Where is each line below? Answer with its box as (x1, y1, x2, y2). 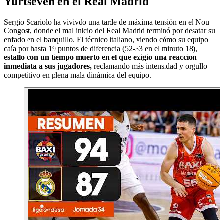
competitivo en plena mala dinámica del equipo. (4, 71, 151, 80)
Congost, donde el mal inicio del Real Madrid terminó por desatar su (4, 27, 215, 35)
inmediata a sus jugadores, (4, 62, 92, 71)
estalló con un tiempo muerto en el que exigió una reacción (4, 53, 197, 62)
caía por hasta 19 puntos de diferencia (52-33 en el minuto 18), (4, 44, 197, 53)
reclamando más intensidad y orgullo (92, 62, 207, 71)
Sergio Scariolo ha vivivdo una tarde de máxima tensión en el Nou (4, 18, 209, 27)
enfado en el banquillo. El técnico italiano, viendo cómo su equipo (4, 35, 208, 44)
